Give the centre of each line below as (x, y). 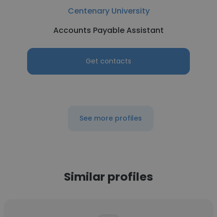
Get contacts (108, 61)
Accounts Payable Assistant (108, 30)
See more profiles (110, 118)
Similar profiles (108, 177)
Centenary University (108, 11)
